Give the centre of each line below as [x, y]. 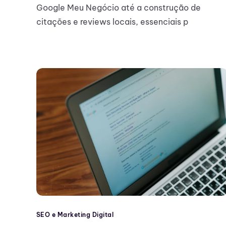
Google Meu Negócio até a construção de [119, 8]
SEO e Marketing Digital [75, 215]
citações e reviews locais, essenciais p [112, 22]
